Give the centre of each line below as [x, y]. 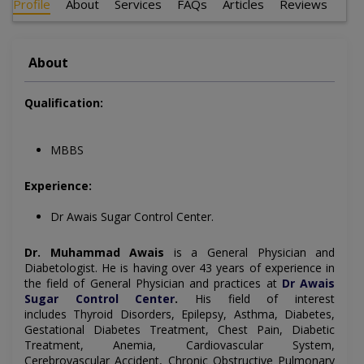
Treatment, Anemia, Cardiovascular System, [180, 345]
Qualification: [64, 103]
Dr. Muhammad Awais [95, 253]
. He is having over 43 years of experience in [215, 268]
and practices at [233, 284]
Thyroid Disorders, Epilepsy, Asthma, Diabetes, [204, 314]
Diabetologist [60, 268]
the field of [57, 284]
